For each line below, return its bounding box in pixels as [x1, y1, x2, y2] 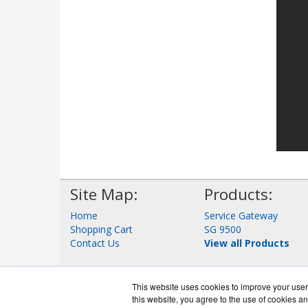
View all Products [204, 236, 289, 250]
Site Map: [70, 183, 137, 205]
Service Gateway [204, 208, 278, 222]
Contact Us [70, 236, 120, 250]
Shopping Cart [70, 222, 133, 236]
